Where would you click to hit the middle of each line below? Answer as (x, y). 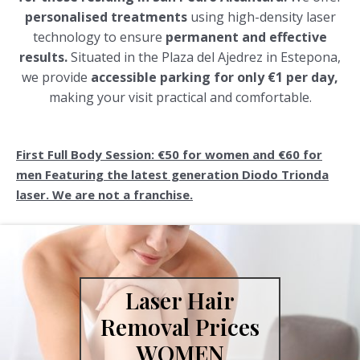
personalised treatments (106, 17)
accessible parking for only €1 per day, (215, 78)
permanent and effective (245, 37)
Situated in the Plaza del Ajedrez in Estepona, (204, 57)
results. (43, 57)
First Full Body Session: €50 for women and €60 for (169, 154)
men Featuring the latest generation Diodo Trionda (172, 174)
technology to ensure (98, 37)
